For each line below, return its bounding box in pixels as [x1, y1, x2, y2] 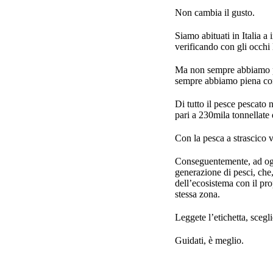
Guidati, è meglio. [175, 235, 246, 246]
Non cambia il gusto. [175, 7, 257, 18]
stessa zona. [175, 189, 222, 199]
